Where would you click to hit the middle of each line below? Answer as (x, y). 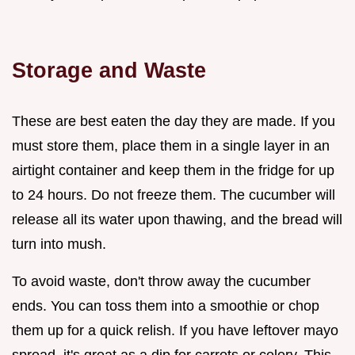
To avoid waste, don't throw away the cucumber (161, 281)
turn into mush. (59, 244)
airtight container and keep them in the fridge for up (173, 170)
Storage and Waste (109, 70)
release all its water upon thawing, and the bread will (177, 219)
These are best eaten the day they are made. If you (174, 121)
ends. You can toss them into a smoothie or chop (166, 305)
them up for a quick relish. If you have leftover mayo (175, 330)
